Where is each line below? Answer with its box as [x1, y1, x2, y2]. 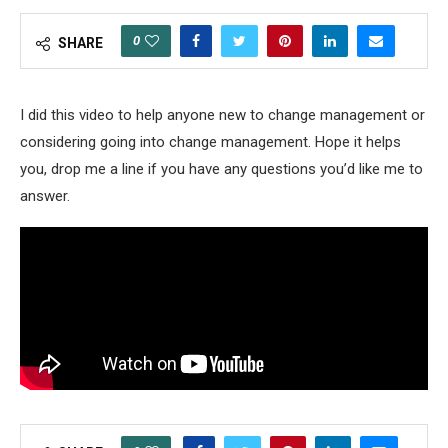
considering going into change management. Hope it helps [20, 133, 401, 152]
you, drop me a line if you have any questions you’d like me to [20, 160, 423, 179]
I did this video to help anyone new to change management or [20, 106, 425, 125]
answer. [20, 187, 70, 206]
